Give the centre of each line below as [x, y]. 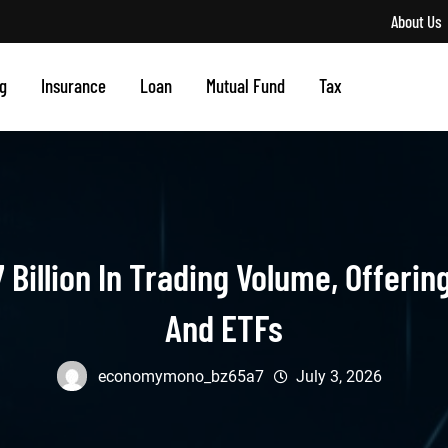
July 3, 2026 [338, 376]
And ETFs [224, 327]
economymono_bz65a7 [180, 376]
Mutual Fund [245, 85]
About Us [416, 21]
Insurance [73, 85]
